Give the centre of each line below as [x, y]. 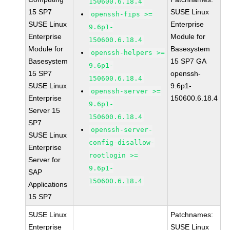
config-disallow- [122, 142]
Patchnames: [192, 215]
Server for [45, 160]
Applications [48, 184]
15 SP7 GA [189, 61]
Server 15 [44, 110]
